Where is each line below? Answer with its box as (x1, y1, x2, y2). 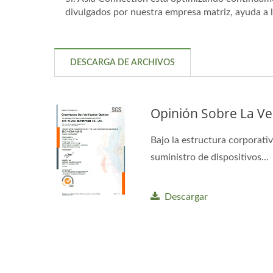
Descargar (165, 191, 208, 202)
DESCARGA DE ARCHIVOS (70, 58, 175, 67)
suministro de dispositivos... (151, 152, 269, 162)
